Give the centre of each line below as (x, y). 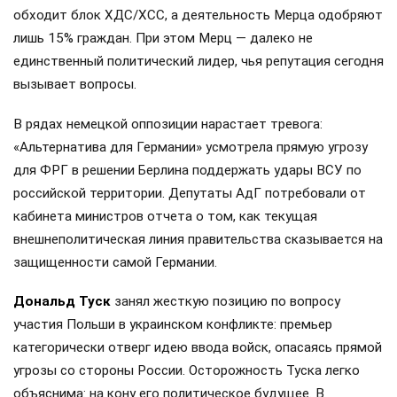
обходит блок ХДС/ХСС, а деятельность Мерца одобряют (198, 16)
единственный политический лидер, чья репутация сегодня (198, 62)
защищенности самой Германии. (115, 262)
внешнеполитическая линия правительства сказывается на (198, 239)
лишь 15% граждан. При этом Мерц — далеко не (163, 39)
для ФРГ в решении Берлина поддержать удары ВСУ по (187, 170)
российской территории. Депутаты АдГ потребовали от (190, 193)
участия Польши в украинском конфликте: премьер (173, 324)
